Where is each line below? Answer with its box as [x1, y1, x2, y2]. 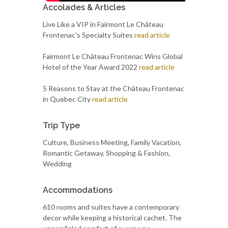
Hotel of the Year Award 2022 [43, 62, 139, 71]
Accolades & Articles [43, 2, 125, 12]
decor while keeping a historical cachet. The [43, 213, 182, 222]
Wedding [43, 159, 72, 168]
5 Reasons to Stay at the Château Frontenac [43, 83, 184, 93]
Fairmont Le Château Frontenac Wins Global [43, 51, 183, 61]
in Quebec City [43, 94, 92, 103]
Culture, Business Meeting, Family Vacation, [43, 137, 181, 147]
